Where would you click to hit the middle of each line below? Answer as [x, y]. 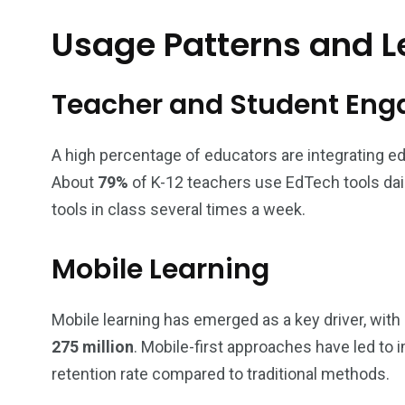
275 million [93, 347]
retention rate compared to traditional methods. [221, 374]
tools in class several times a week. [179, 209]
